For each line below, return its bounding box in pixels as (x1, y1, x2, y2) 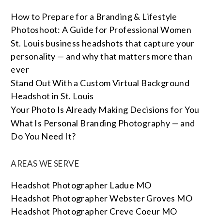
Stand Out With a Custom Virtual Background (11, 77, 190, 88)
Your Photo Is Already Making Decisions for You (11, 104, 200, 115)
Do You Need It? (11, 130, 76, 141)
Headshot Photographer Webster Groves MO (11, 192, 193, 203)
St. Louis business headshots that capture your (11, 37, 195, 48)
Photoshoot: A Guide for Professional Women (11, 24, 192, 35)
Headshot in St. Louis (11, 90, 94, 101)
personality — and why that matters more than (11, 50, 193, 62)
